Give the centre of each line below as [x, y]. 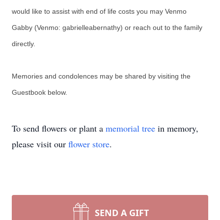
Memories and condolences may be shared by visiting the [101, 76]
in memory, [177, 128]
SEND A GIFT [122, 213]
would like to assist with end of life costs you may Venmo [99, 11]
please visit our [40, 144]
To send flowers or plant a [59, 128]
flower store [89, 144]
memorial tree [130, 128]
